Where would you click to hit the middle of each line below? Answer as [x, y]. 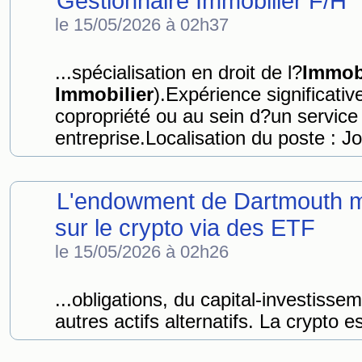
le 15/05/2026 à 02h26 [142, 252]
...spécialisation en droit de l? [179, 73]
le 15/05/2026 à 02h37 [142, 25]
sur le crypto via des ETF [185, 228]
